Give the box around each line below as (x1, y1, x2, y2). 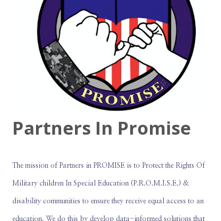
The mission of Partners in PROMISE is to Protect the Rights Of (12, 162, 205, 169)
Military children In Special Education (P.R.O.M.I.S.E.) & (12, 180, 189, 187)
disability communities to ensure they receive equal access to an (12, 197, 204, 205)
